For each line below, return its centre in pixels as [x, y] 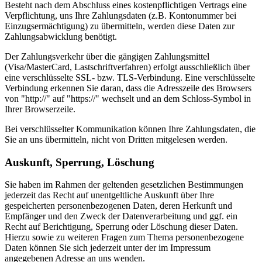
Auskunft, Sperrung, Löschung [80, 162]
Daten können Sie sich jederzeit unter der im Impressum [108, 248]
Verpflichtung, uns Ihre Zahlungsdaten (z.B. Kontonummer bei [120, 15]
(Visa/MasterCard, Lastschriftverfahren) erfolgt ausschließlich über [127, 67]
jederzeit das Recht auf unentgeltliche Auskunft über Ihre [109, 195]
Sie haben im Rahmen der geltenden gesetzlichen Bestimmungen [124, 185]
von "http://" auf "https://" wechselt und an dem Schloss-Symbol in [128, 98]
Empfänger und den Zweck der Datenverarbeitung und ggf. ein [121, 216]
